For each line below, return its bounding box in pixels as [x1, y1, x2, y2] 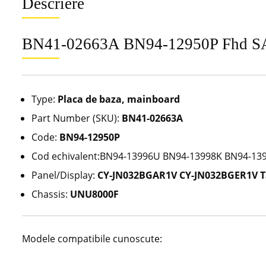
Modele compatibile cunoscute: [22, 232, 162, 245]
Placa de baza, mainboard [58, 92, 180, 106]
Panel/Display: [31, 168, 97, 182]
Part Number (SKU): [31, 111, 122, 125]
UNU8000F [70, 187, 119, 201]
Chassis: [31, 187, 70, 201]
